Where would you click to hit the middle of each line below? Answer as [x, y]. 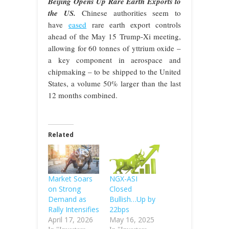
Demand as [67, 199]
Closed [121, 189]
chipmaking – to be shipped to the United [114, 71]
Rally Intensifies [74, 209]
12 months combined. [83, 95]
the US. [65, 13]
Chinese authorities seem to [132, 13]
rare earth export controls [134, 24]
